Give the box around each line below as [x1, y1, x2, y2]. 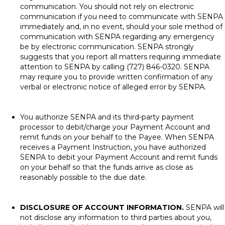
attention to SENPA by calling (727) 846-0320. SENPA [20, 62, 209, 71]
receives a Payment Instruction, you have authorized [20, 143, 206, 152]
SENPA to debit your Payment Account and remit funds [20, 153, 217, 162]
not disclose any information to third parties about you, [20, 213, 211, 222]
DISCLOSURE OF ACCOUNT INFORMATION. [20, 203, 184, 212]
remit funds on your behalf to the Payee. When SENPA [20, 133, 214, 142]
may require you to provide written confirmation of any [20, 72, 213, 81]
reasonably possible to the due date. [20, 173, 147, 182]
